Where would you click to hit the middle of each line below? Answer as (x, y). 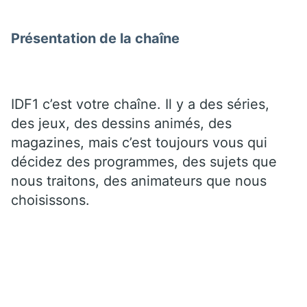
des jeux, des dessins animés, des (121, 123)
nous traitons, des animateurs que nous (139, 181)
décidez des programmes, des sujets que (144, 161)
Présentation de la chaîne (95, 38)
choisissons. (50, 200)
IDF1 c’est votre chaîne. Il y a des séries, (140, 104)
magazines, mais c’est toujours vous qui (139, 142)
